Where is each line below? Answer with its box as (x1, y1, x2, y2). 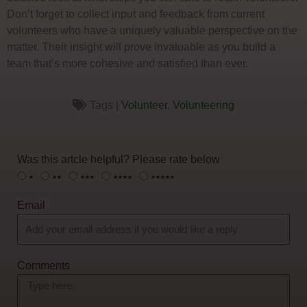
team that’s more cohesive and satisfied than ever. (7, 57, 248, 70)
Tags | (90, 98, 122, 111)
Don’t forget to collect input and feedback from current (7, 8, 265, 21)
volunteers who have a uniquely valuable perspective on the (7, 24, 297, 37)
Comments (17, 259, 70, 272)
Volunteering (173, 98, 235, 111)
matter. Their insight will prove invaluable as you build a (7, 40, 275, 53)
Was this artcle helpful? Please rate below (17, 152, 220, 165)
